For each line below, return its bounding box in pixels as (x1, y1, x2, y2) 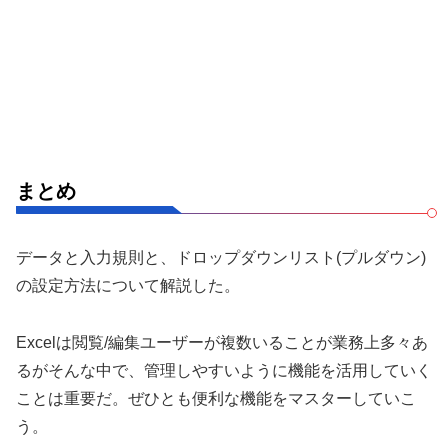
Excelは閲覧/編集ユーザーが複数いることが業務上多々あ (16, 333, 428, 351)
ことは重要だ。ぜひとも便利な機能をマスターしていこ (16, 389, 416, 407)
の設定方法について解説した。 (16, 276, 240, 294)
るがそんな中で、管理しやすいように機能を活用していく (16, 361, 432, 379)
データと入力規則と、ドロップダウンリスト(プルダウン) (16, 248, 426, 266)
